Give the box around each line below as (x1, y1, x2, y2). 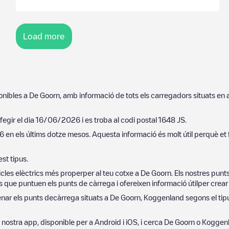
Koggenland (144, 194, 184, 201)
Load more (22, 32, 65, 40)
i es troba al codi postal (80, 116, 158, 123)
